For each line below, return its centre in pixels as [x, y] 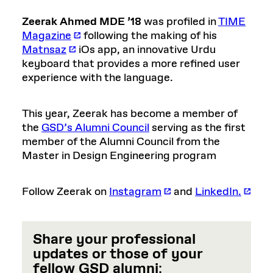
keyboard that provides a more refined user [131, 64]
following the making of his [149, 36]
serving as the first [197, 128]
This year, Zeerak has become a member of [130, 114]
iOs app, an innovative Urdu [146, 50]
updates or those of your [118, 254]
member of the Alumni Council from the [121, 142]
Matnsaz [44, 50]
